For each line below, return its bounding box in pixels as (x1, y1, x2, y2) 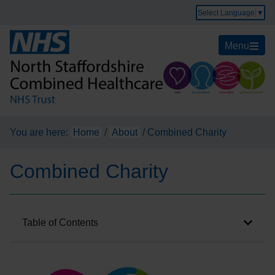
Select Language (198, 8, 255, 17)
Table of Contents (22, 217, 98, 228)
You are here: (10, 127, 68, 138)
